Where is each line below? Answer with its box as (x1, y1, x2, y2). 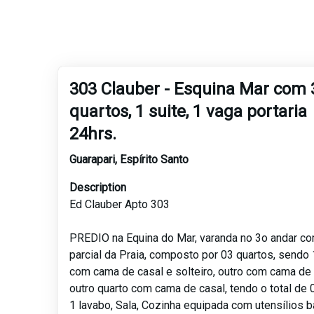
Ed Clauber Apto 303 (69, 198, 170, 212)
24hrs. (69, 124, 117, 144)
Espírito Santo (120, 153, 189, 167)
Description (69, 181, 127, 195)
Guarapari (69, 153, 116, 167)
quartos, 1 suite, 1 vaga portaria (69, 102, 308, 122)
